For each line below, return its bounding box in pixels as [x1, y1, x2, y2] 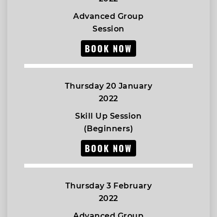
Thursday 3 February [65, 181, 152, 190]
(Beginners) [83, 124, 134, 133]
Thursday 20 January [64, 81, 153, 91]
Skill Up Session [75, 111, 142, 121]
